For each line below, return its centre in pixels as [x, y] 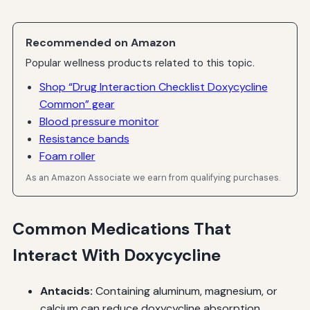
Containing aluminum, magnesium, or [185, 291]
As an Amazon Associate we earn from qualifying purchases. [154, 178]
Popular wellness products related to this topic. [140, 63]
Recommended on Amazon [101, 42]
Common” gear [77, 104]
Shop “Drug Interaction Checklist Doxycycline [153, 86]
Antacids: [66, 291]
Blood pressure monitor [99, 121]
